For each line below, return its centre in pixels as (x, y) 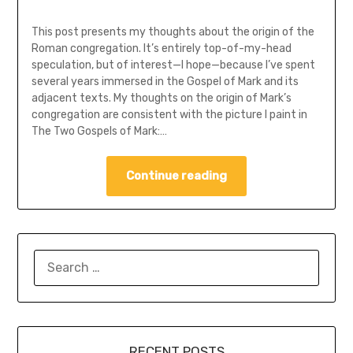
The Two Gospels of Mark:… (99, 132)
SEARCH (57, 259)
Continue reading (176, 176)
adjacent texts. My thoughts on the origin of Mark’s (161, 98)
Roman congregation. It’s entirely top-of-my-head (161, 49)
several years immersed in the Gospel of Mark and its (165, 82)
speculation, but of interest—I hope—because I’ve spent (173, 65)
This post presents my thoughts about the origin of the (173, 32)
